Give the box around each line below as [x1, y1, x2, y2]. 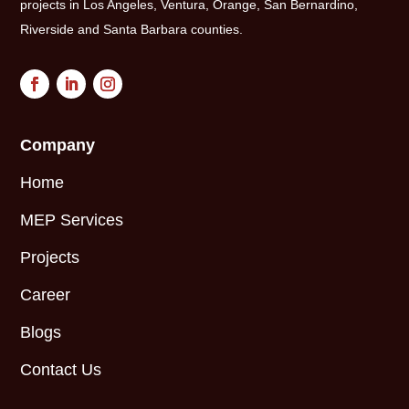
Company [20, 136, 96, 155]
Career [20, 285, 71, 304]
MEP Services [20, 211, 124, 230]
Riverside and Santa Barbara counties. [20, 22, 244, 37]
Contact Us [20, 360, 102, 379]
